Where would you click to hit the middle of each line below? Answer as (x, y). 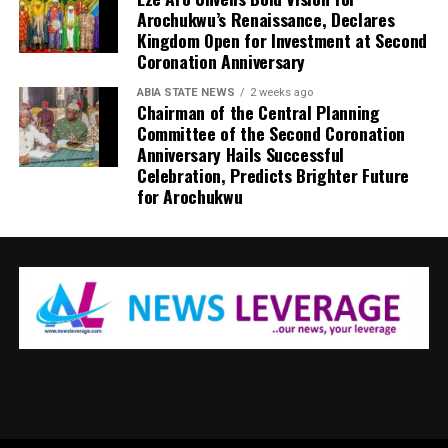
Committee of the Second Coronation (270, 133)
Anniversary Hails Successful (240, 154)
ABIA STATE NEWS (185, 93)
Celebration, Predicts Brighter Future (272, 175)
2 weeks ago (281, 93)
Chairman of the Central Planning (258, 112)
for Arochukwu (189, 196)
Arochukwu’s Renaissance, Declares (265, 19)
